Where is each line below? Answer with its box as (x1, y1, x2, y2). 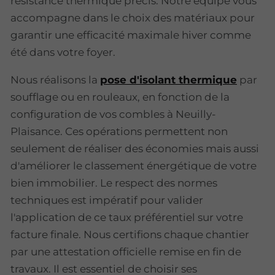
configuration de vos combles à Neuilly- (10, 108, 216, 121)
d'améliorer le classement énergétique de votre (10, 160, 257, 172)
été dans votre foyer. (10, 46, 115, 59)
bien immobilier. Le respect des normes (10, 177, 217, 190)
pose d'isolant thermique (100, 74, 237, 87)
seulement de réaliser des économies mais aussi (10, 142, 259, 155)
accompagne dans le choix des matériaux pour (10, 12, 255, 25)
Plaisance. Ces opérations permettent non (10, 125, 228, 138)
